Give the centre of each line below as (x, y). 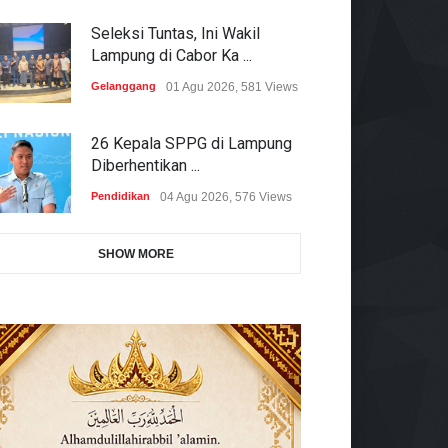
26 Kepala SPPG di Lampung (191, 143)
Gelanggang (123, 85)
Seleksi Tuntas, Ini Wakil (175, 33)
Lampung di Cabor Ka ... (171, 55)
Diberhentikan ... (145, 165)
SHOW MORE (136, 253)
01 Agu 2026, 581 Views (232, 86)
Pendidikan (120, 195)
